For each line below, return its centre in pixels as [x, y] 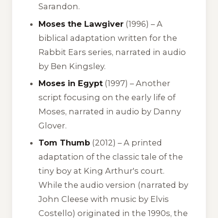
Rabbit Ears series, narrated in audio [112, 52]
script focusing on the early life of [107, 97]
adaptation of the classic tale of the [111, 157]
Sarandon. [59, 7]
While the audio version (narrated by [114, 185]
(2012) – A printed [126, 143]
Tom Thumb [64, 143]
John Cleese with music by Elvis [104, 199]
